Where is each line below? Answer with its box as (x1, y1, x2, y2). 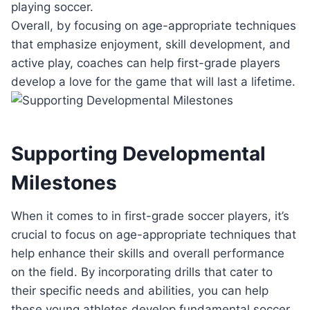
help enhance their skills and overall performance (11, 246, 284, 261)
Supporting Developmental (11, 142, 266, 166)
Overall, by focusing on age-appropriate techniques (11, 19, 296, 33)
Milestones (11, 171, 117, 195)
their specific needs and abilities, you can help (11, 284, 268, 298)
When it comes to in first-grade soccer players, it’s (11, 209, 289, 224)
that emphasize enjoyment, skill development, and (11, 37, 291, 52)
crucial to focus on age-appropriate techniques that (11, 228, 296, 242)
